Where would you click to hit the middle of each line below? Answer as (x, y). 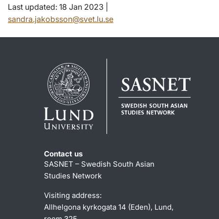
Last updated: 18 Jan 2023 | (58, 7)
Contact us (63, 153)
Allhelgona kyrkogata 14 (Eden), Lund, (109, 207)
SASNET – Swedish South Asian (99, 164)
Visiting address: (73, 195)
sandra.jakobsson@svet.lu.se (61, 19)
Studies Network (73, 175)
